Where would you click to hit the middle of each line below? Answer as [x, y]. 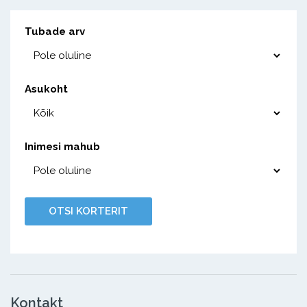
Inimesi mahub [62, 146]
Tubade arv [54, 31]
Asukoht [46, 89]
